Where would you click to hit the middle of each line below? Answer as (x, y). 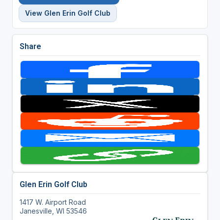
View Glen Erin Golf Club (68, 13)
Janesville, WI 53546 (53, 211)
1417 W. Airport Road (53, 202)
